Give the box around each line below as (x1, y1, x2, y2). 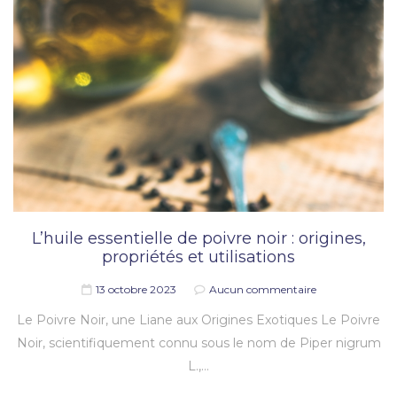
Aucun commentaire (208, 282, 316, 296)
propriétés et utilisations (102, 246, 295, 267)
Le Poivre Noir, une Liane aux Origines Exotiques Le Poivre (17, 311, 380, 328)
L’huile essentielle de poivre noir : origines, (31, 228, 366, 248)
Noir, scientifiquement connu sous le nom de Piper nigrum (16, 334, 381, 351)
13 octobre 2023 (95, 282, 176, 296)
